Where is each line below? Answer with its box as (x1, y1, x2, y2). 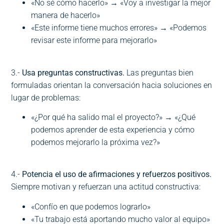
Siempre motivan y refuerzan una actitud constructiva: (11, 182, 201, 192)
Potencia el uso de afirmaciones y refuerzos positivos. (22, 169, 212, 179)
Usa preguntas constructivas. (22, 67, 125, 77)
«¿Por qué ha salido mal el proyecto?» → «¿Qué (31, 112, 196, 122)
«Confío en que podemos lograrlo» (31, 201, 151, 211)
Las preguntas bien (124, 67, 194, 77)
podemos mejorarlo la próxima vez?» (31, 137, 160, 147)
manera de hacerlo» (31, 10, 100, 20)
